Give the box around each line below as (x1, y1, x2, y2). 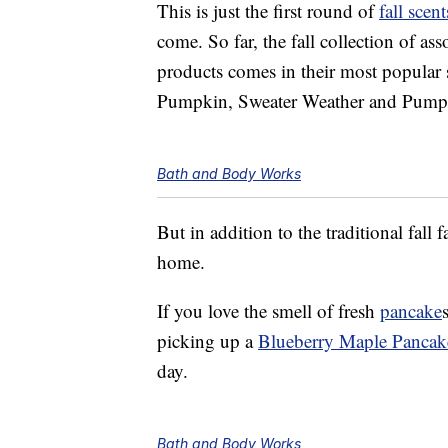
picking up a (157, 328, 258, 354)
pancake (380, 298, 442, 324)
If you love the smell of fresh (157, 298, 380, 324)
